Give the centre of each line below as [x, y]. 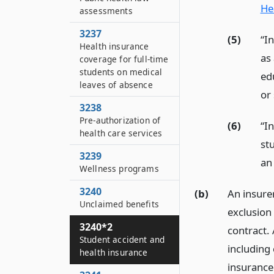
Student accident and [122, 239]
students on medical [121, 72]
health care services [121, 133]
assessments [106, 11]
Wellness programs [119, 168]
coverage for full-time [124, 59]
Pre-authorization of [120, 120]
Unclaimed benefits [119, 204]
